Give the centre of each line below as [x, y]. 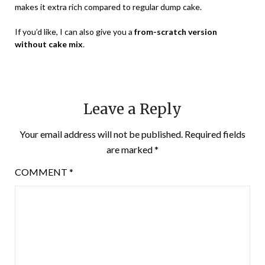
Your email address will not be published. [101, 134]
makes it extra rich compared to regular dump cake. [108, 7]
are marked [130, 149]
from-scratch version [176, 31]
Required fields [215, 134]
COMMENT [42, 172]
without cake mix [49, 44]
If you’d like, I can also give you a [75, 31]
